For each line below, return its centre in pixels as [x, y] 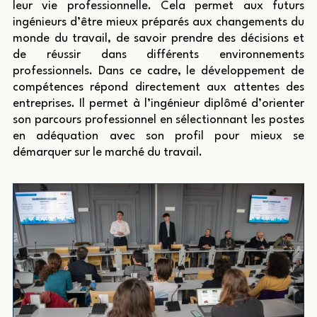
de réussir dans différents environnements [158, 55]
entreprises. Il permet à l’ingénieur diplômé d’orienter [158, 104]
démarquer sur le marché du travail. [108, 153]
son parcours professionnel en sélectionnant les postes [158, 120]
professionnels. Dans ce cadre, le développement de [158, 71]
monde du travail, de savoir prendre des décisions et [158, 39]
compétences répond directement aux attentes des [158, 88]
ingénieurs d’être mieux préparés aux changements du [158, 23]
